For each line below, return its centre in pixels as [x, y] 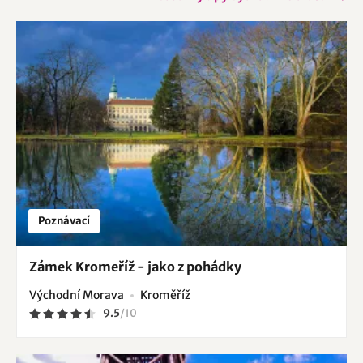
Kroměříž [165, 295]
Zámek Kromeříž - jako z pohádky [135, 266]
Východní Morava [77, 295]
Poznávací [64, 220]
